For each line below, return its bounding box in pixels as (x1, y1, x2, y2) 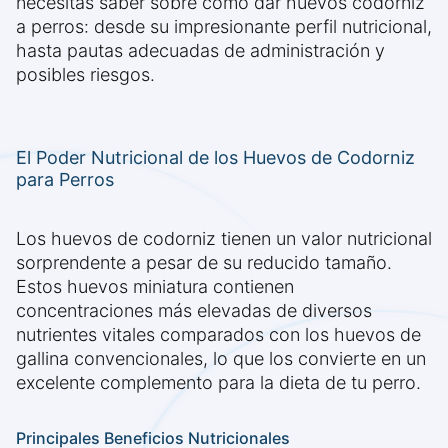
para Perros (16, 169, 114, 191)
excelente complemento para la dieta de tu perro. (16, 372, 421, 394)
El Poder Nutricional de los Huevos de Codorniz (16, 147, 415, 169)
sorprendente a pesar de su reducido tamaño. (16, 252, 392, 274)
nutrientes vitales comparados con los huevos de (16, 324, 421, 346)
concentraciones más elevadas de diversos (16, 300, 372, 322)
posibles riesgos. (16, 64, 155, 86)
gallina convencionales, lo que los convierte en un (16, 348, 426, 370)
